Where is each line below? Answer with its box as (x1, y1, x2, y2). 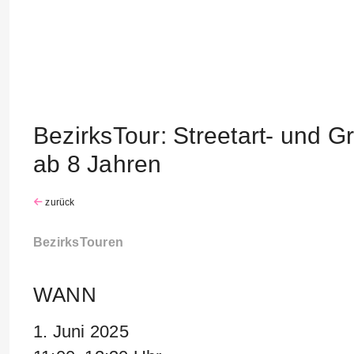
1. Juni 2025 (33, 322, 139, 341)
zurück (43, 197, 75, 208)
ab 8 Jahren (33, 151, 162, 177)
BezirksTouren (33, 235, 124, 249)
